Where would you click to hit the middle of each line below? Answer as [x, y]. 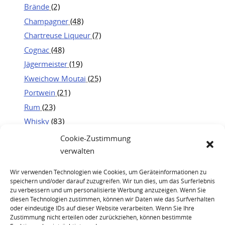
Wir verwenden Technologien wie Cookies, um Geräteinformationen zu [108, 172]
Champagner [46, 21]
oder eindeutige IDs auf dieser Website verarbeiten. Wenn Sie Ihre [102, 208]
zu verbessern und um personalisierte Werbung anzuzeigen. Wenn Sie [108, 190]
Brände [36, 7]
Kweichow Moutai [55, 78]
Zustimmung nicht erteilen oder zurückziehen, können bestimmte [101, 217]
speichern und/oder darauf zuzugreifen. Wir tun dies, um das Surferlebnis [113, 181]
